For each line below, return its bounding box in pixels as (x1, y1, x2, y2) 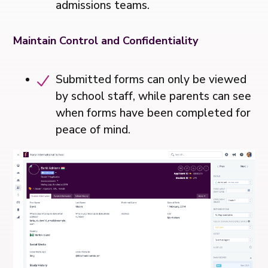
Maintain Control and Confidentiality (13, 33, 199, 48)
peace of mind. (56, 122, 131, 138)
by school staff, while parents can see (56, 89, 252, 105)
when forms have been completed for (56, 105, 251, 121)
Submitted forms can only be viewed (56, 72, 247, 88)
